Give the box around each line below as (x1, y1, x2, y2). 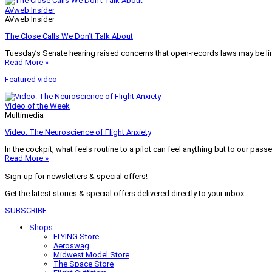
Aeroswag (53, 240, 89, 250)
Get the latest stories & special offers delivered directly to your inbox (5, 188, 244, 198)
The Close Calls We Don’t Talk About (5, 31, 133, 41)
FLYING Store (53, 231, 99, 241)
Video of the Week (5, 101, 70, 110)
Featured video (5, 74, 57, 84)
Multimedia (5, 110, 44, 120)
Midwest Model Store (53, 250, 129, 259)
